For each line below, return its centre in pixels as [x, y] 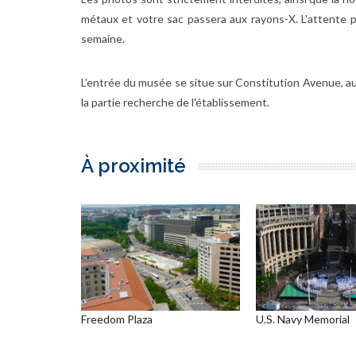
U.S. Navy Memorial [303, 319]
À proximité [133, 166]
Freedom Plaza [117, 319]
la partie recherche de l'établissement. [175, 103]
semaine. [103, 39]
